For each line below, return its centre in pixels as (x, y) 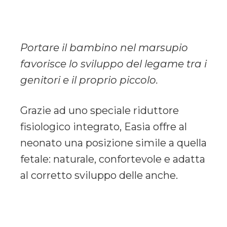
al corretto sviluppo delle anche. (99, 175)
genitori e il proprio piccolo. (89, 80)
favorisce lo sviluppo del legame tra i (113, 64)
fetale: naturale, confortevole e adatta (113, 159)
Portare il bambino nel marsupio (104, 47)
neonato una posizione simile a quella (113, 143)
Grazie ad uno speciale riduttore (100, 110)
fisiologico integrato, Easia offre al (104, 126)
